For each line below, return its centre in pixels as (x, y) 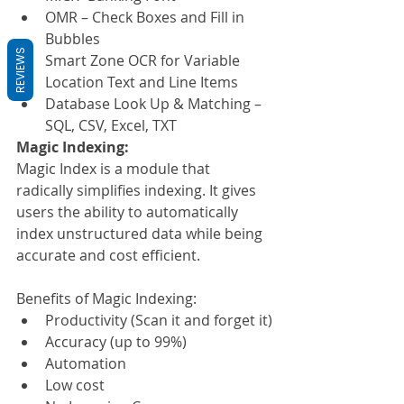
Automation (86, 364)
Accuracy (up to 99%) (116, 342)
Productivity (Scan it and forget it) (159, 321)
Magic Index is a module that (115, 169)
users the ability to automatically (129, 212)
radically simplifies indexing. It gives (138, 191)
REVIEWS (20, 70)
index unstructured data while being (141, 234)
